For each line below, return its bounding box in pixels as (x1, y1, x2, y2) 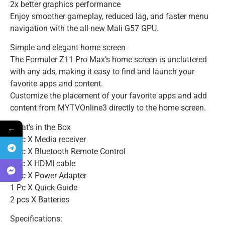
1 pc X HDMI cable (10, 158, 75, 168)
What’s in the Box (10, 122, 71, 132)
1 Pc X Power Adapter (10, 170, 86, 180)
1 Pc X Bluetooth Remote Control (10, 146, 126, 156)
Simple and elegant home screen (10, 43, 126, 53)
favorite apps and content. (10, 79, 103, 89)
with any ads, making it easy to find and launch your (10, 67, 194, 77)
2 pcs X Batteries (10, 194, 69, 204)
